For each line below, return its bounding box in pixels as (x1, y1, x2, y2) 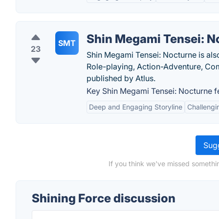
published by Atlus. (87, 73, 155, 83)
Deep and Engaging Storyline (89, 103, 182, 111)
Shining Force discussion (32, 191, 175, 205)
